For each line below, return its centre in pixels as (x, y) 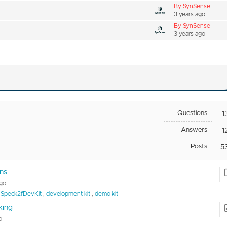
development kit (68, 193)
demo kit (107, 193)
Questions (193, 113)
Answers (194, 129)
